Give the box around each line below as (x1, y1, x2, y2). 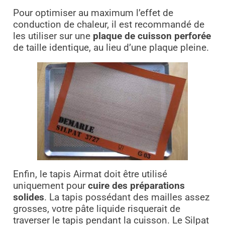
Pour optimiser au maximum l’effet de (13, 8, 173, 19)
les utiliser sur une (13, 31, 93, 42)
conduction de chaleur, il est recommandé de (13, 19, 204, 31)
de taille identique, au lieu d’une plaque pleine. (13, 42, 209, 54)
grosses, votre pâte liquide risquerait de (13, 203, 180, 215)
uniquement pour (13, 180, 88, 192)
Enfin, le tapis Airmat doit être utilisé (13, 169, 167, 180)
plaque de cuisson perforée (92, 31, 211, 42)
